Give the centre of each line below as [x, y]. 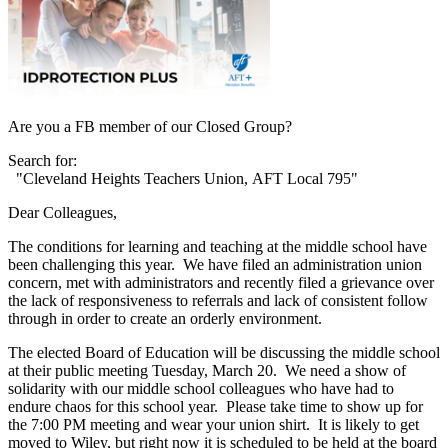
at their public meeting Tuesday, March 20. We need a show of [207, 371]
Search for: [44, 161]
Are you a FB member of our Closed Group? [150, 127]
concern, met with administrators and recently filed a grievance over [221, 283]
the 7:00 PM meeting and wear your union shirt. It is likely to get [213, 425]
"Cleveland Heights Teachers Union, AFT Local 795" [183, 179]
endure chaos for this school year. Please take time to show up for [215, 407]
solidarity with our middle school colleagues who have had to [201, 389]
